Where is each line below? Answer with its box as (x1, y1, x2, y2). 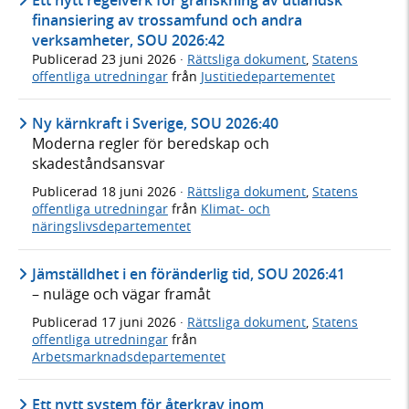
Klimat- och (201, 200, 270, 218)
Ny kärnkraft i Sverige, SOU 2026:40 (32, 113, 278, 134)
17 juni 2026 (101, 312, 180, 330)
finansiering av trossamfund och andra (32, 9, 302, 30)
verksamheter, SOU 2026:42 (32, 29, 225, 50)
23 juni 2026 (101, 49, 180, 68)
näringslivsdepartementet (32, 217, 191, 236)
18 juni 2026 (101, 183, 180, 201)
